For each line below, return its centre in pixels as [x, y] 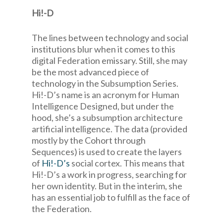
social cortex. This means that [127, 163]
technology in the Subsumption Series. [105, 83]
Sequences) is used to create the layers [107, 152]
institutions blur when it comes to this [104, 49]
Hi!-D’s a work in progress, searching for [109, 174]
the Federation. [62, 209]
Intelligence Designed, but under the [103, 106]
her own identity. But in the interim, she [107, 186]
